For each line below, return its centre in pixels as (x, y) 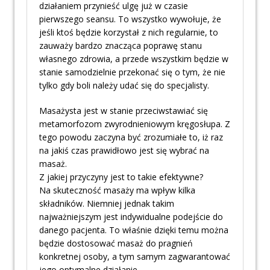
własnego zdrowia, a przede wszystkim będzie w (134, 59)
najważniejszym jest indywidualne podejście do (131, 217)
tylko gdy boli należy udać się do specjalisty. (124, 86)
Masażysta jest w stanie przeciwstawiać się (124, 111)
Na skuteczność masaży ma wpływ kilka (117, 190)
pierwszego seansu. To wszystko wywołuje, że (130, 19)
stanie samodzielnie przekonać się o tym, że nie (132, 72)
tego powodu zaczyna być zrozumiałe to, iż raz (131, 137)
